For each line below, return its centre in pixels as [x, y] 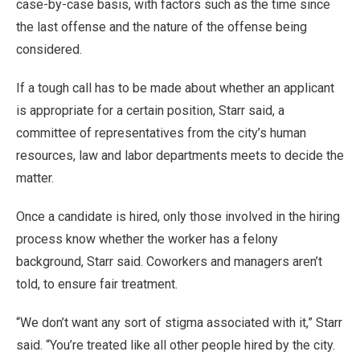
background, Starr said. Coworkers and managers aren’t [169, 262]
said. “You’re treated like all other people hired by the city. [176, 345]
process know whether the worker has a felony [147, 239]
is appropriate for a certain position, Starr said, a [150, 110]
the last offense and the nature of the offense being [162, 27]
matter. [35, 178]
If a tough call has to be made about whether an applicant [175, 88]
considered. [49, 49]
